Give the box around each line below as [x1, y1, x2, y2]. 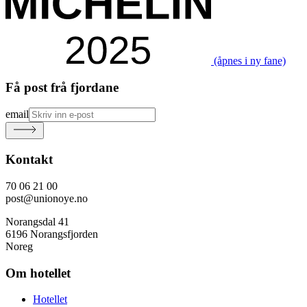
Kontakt [5, 152, 53, 167]
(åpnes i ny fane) [214, 54, 286, 66]
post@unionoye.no [5, 192, 88, 204]
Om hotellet [5, 265, 71, 280]
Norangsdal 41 [5, 215, 69, 228]
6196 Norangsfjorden [5, 228, 98, 240]
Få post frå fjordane [5, 79, 119, 95]
